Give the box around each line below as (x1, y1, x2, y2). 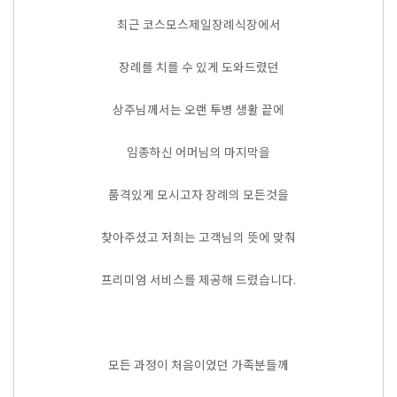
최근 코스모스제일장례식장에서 (116, 15, 281, 33)
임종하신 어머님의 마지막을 (127, 143, 270, 160)
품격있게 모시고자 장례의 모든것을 (108, 185, 289, 203)
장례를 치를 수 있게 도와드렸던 (118, 58, 279, 75)
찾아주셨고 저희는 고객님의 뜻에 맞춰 (101, 228, 296, 245)
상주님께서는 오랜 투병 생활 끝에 (113, 100, 284, 118)
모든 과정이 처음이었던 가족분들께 (108, 355, 289, 373)
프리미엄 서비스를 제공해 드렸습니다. (101, 270, 296, 288)
